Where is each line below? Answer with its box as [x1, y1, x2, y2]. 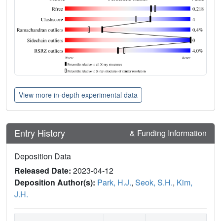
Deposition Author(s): [14, 176, 97, 188]
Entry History [14, 126, 68, 140]
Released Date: [14, 164, 73, 176]
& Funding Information [130, 127, 207, 139]
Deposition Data [14, 150, 71, 162]
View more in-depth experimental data [19, 89, 138, 100]
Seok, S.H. [135, 176, 173, 188]
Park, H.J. [97, 176, 131, 188]
